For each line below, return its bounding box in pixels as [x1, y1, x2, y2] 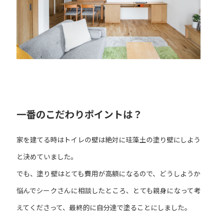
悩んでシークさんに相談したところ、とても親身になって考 [16, 186, 201, 195]
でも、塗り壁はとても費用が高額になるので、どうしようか [16, 169, 201, 178]
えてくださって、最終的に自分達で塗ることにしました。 [16, 203, 191, 212]
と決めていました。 [16, 152, 77, 161]
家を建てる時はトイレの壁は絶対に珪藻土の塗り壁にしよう [16, 135, 201, 144]
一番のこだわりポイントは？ [16, 108, 142, 121]
